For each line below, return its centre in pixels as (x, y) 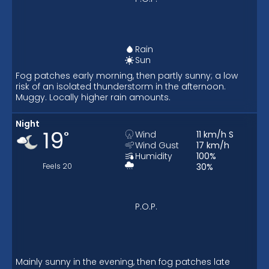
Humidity (153, 156)
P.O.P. (146, 206)
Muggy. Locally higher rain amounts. (93, 97)
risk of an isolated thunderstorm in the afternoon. (121, 86)
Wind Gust (157, 145)
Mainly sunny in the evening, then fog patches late (123, 261)
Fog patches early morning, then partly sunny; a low (127, 76)
